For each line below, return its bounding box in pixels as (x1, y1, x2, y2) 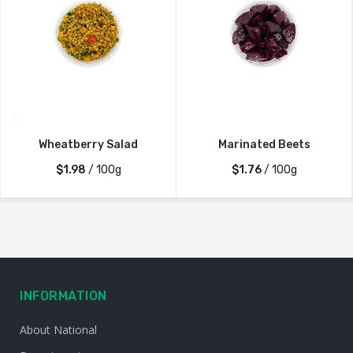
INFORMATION (20, 288, 107, 303)
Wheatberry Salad (39, 137, 138, 151)
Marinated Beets (217, 137, 310, 151)
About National (20, 321, 97, 337)
